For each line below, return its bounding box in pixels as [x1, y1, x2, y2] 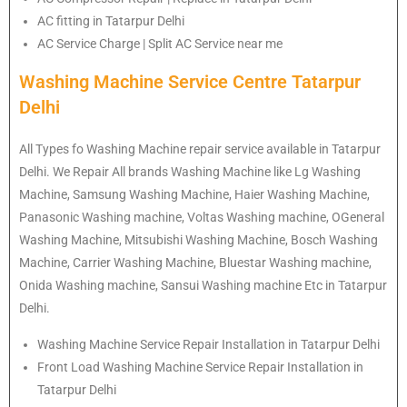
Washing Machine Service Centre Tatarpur [19, 70, 361, 93]
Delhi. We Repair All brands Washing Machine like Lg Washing [19, 164, 361, 179]
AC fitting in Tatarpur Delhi [37, 13, 184, 28]
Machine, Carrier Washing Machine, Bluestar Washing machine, [19, 254, 372, 270]
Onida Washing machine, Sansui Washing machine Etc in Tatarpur [19, 277, 387, 293]
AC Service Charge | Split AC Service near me [37, 35, 283, 51]
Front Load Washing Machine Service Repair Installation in [37, 359, 363, 374]
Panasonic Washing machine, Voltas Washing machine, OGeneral [19, 209, 384, 224]
